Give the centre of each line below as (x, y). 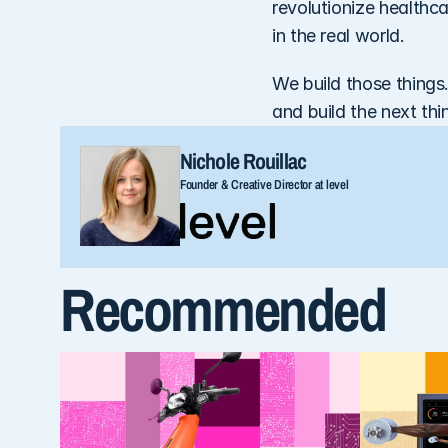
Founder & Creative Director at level (264, 184)
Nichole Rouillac (243, 161)
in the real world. (341, 35)
